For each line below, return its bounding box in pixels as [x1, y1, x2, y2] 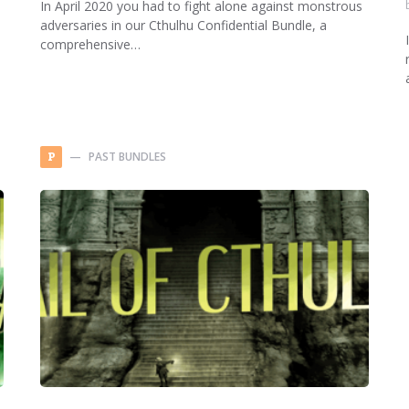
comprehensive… [40, 36, 141, 53]
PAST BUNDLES [89, 149, 166, 164]
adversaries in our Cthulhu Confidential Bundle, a [40, 16, 327, 34]
